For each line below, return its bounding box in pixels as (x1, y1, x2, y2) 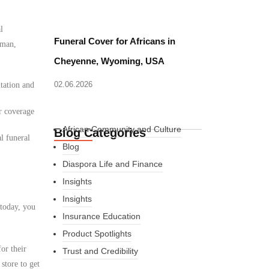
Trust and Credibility (62, 246, 138, 256)
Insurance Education (62, 211, 141, 221)
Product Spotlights (62, 229, 131, 238)
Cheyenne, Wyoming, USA (54, 56, 165, 66)
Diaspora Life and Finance (62, 159, 163, 169)
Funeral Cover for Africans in (54, 36, 176, 46)
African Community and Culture (62, 124, 181, 134)
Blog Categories (54, 126, 147, 139)
